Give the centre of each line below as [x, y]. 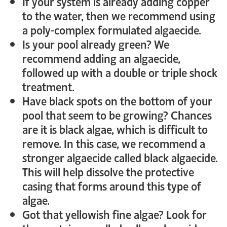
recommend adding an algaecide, [101, 58]
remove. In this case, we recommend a [114, 143]
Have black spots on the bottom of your [117, 100]
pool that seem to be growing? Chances [117, 115]
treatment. [48, 86]
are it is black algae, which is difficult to [115, 129]
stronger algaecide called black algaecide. [120, 157]
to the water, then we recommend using [119, 15]
